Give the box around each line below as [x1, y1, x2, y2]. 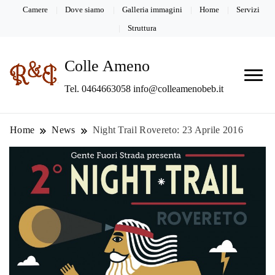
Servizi [236, 4, 260, 14]
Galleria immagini [122, 4, 182, 14]
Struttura [128, 23, 157, 33]
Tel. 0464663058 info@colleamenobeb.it [64, 83, 223, 95]
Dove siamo [65, 4, 105, 14]
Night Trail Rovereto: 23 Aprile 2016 [92, 125, 244, 136]
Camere [23, 4, 48, 14]
